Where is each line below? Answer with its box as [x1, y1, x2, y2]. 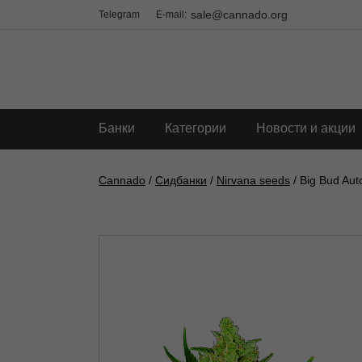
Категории [165, 121, 226, 135]
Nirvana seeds [217, 174, 290, 187]
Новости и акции [256, 121, 356, 135]
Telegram [99, 9, 140, 20]
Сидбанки [155, 174, 207, 187]
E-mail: [156, 9, 187, 20]
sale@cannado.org [191, 8, 288, 21]
